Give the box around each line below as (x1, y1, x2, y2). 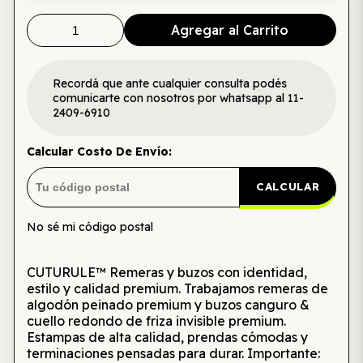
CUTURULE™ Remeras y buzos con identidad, (26, 264, 307, 280)
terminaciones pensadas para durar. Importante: (26, 345, 320, 361)
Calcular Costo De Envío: (26, 144, 172, 159)
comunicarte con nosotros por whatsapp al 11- (52, 91, 304, 105)
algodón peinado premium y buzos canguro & (26, 297, 310, 313)
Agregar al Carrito (171, 22, 289, 38)
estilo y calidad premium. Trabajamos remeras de (26, 280, 328, 297)
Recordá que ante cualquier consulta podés (52, 76, 287, 91)
